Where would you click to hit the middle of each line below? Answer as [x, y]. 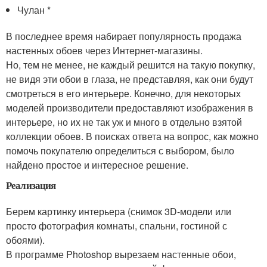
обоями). [25, 240]
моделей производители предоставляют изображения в [130, 108]
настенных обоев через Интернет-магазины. [104, 50]
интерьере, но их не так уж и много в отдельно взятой [124, 122]
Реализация [31, 185]
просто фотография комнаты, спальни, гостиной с [117, 226]
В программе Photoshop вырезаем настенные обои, [121, 254]
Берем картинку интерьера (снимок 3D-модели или [119, 211]
